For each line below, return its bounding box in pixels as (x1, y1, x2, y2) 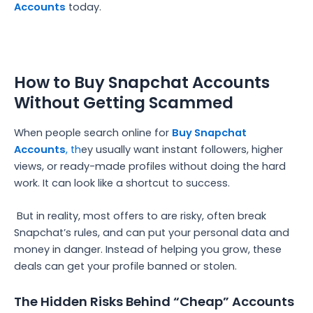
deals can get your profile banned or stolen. (14, 259, 237, 274)
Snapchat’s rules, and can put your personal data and (14, 226, 289, 240)
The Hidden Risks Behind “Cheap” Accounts (14, 292, 294, 310)
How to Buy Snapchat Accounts (14, 71, 270, 94)
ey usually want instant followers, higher (81, 142, 283, 156)
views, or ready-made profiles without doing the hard (14, 159, 286, 173)
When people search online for (14, 125, 172, 140)
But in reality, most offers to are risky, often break (14, 209, 266, 224)
